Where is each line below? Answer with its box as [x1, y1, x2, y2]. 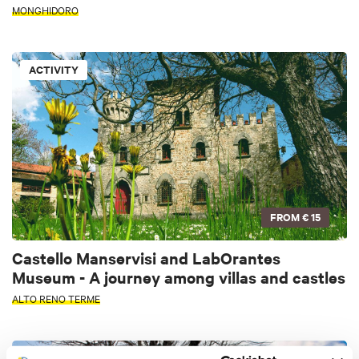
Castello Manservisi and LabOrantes [12, 246, 280, 268]
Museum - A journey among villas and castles [12, 265, 345, 288]
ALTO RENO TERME [12, 290, 100, 305]
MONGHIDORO [12, 2, 79, 18]
